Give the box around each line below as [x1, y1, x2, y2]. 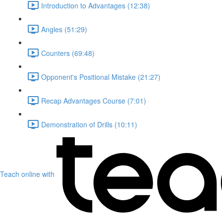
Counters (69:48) [41, 48, 95, 58]
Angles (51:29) [41, 24, 87, 34]
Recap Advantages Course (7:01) [41, 95, 146, 106]
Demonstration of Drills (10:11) [41, 119, 137, 129]
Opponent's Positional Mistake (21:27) [41, 71, 161, 82]
